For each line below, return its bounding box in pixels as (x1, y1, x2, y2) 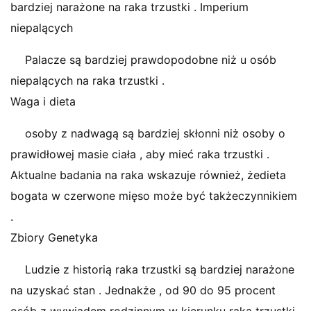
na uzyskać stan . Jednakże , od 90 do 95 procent (10, 283, 276, 297)
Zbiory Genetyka (10, 230, 98, 244)
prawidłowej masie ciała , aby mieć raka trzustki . (10, 147, 269, 161)
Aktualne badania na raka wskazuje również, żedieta (10, 168, 286, 182)
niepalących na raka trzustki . (10, 74, 165, 87)
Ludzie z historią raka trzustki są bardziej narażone (25, 262, 294, 276)
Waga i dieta (10, 94, 76, 108)
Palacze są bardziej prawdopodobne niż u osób (25, 53, 276, 67)
